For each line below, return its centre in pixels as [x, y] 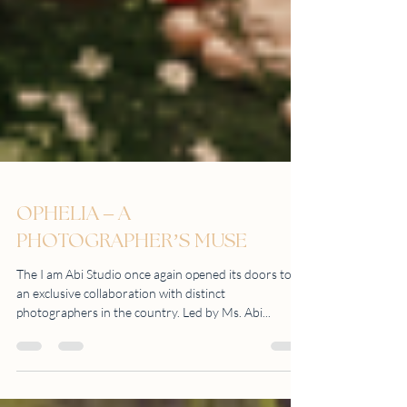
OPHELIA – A [74, 243]
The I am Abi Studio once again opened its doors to [154, 303]
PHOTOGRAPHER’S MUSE [132, 270]
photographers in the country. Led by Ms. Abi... [227, 341]
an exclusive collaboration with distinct [121, 322]
